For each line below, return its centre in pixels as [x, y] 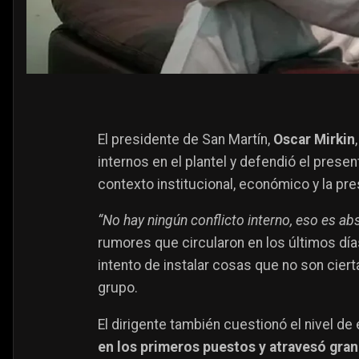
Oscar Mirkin [314, 139]
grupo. [118, 288]
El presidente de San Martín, [186, 139]
